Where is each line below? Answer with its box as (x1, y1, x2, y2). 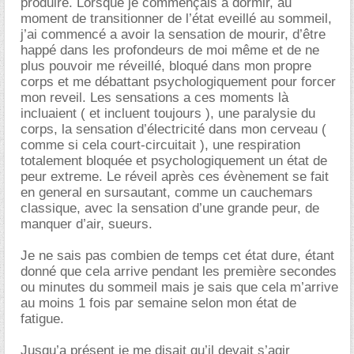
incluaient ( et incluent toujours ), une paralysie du (21, 106, 315, 121)
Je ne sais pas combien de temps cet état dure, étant (21, 248, 334, 263)
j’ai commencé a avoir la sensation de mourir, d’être (21, 27, 326, 42)
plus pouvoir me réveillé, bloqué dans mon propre (21, 58, 311, 73)
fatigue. (21, 311, 64, 326)
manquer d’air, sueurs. (21, 217, 153, 232)
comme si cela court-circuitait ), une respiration (21, 137, 300, 153)
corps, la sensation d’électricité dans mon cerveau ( (21, 122, 326, 137)
